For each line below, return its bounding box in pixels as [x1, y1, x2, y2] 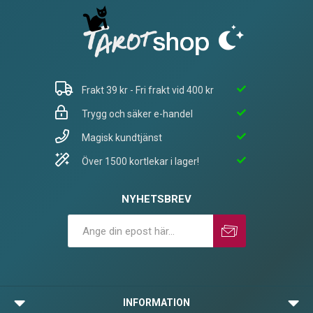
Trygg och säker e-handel [82, 108, 193, 120]
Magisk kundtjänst [82, 132, 162, 144]
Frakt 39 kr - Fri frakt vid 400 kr [82, 85, 214, 96]
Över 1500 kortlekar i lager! [82, 156, 199, 168]
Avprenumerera [171, 247, 227, 258]
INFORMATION [123, 297, 190, 309]
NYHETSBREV [122, 193, 191, 206]
